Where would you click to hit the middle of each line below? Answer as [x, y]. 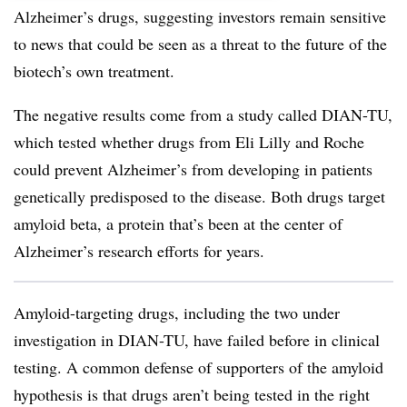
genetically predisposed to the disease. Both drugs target [199, 196]
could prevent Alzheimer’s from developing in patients [193, 169]
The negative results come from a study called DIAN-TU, [203, 114]
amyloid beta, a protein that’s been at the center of [178, 223]
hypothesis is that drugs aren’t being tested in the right [192, 394]
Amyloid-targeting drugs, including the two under [177, 313]
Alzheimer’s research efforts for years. [142, 251]
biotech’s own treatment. [94, 71]
